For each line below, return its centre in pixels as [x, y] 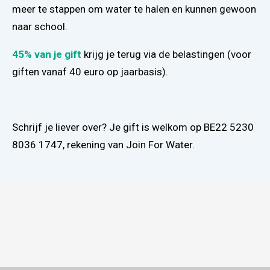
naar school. [40, 26]
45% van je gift [48, 54]
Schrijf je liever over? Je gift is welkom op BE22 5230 [133, 127]
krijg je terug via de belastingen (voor [168, 54]
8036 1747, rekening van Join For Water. [103, 144]
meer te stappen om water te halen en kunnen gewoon [134, 9]
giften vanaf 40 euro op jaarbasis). [91, 71]
